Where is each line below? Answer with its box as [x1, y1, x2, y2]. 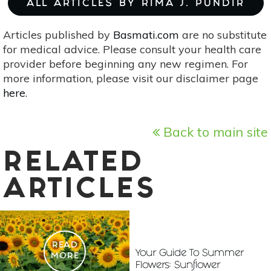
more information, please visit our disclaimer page [3, 71, 258, 85]
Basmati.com [113, 27, 179, 42]
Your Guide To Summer [135, 250, 244, 256]
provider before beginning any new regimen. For [3, 56, 248, 71]
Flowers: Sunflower [135, 263, 220, 269]
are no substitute [179, 27, 267, 42]
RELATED [3, 155, 144, 173]
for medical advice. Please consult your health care [3, 42, 261, 56]
